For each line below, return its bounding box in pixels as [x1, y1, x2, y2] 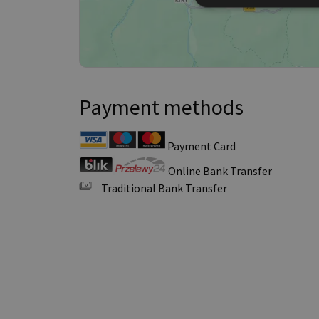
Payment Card [165, 139, 236, 153]
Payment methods [79, 93, 244, 120]
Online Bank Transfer [166, 164, 272, 178]
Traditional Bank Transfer [99, 181, 227, 195]
